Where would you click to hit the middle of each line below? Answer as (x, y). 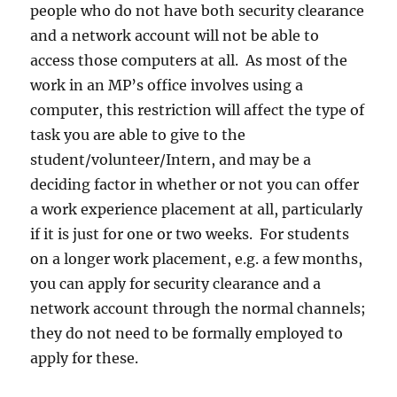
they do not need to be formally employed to (187, 334)
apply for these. (85, 358)
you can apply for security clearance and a (176, 284)
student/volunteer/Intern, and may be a (171, 160)
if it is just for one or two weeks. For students (190, 234)
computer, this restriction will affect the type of (198, 110)
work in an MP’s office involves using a (167, 86)
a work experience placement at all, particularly (197, 210)
